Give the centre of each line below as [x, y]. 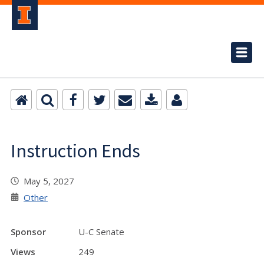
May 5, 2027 [51, 181]
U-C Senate [101, 232]
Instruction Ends [75, 151]
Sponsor [28, 232]
